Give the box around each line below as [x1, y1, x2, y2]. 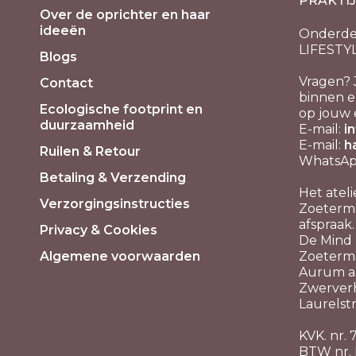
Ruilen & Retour [40, 144, 141, 159]
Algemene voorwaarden [40, 249, 200, 264]
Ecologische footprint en [40, 102, 203, 117]
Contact [40, 75, 93, 91]
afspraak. [299, 217, 354, 232]
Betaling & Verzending [40, 170, 186, 185]
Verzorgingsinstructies [40, 196, 190, 211]
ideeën [40, 23, 86, 38]
